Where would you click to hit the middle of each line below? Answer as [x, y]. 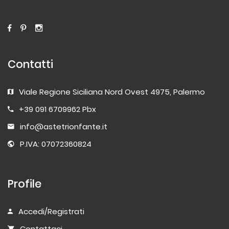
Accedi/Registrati [51, 211]
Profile [25, 184]
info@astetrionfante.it [64, 126]
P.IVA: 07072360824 [56, 144]
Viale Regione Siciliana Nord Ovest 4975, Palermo [112, 91]
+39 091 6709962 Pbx [58, 109]
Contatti [30, 64]
